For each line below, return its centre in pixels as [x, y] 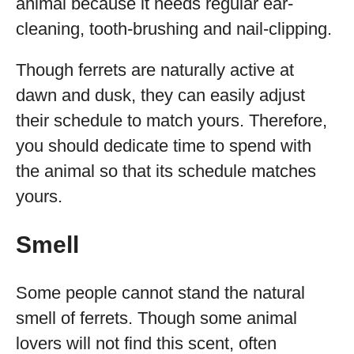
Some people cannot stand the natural [160, 293]
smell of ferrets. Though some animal [156, 318]
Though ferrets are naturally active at [155, 70]
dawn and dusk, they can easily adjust [160, 95]
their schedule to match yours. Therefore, [171, 121]
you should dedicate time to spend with [164, 146]
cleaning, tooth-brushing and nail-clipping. [174, 29]
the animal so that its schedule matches [166, 171]
